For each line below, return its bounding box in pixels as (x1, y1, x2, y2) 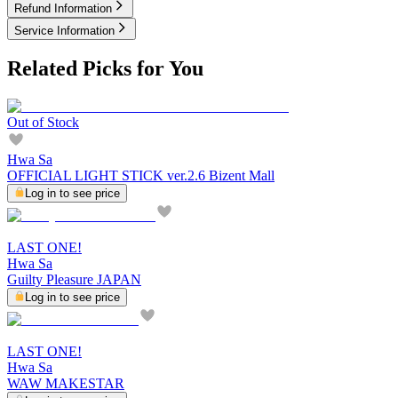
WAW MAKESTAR (7, 376, 124, 392)
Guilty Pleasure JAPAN (7, 272, 141, 288)
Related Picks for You (7, 57, 203, 81)
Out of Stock (7, 115, 79, 131)
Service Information (14, 23, 115, 37)
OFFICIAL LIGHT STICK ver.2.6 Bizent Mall (7, 168, 275, 184)
